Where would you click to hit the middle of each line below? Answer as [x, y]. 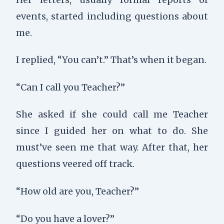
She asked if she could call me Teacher [112, 114]
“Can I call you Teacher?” [70, 87]
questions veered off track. [75, 164]
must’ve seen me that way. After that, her [112, 147]
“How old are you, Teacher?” [77, 191]
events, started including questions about [112, 16]
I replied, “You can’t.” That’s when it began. [111, 60]
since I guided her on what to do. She [112, 131]
